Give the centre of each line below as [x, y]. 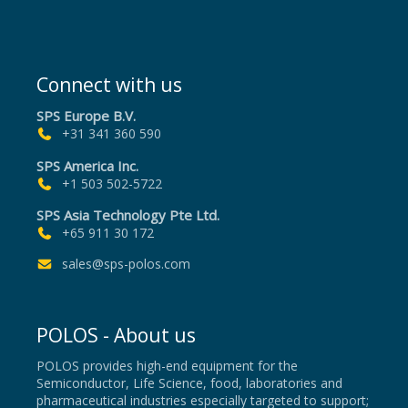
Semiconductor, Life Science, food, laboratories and [189, 383]
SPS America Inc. [87, 165]
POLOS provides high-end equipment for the [167, 366]
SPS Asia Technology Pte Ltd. [128, 214]
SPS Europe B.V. [86, 116]
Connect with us [109, 85]
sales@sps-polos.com [126, 264]
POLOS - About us [116, 336]
